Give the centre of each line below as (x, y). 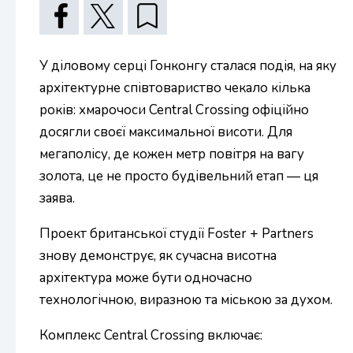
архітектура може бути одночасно (146, 278)
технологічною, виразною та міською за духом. (186, 300)
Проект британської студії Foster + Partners (176, 234)
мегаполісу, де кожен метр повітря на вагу (172, 154)
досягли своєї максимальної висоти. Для (166, 132)
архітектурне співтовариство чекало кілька (175, 88)
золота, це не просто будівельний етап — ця (179, 176)
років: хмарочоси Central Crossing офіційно (174, 110)
